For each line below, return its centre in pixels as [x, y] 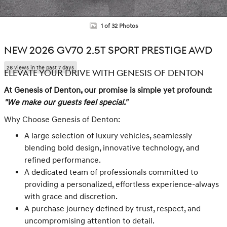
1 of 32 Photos [119, 26]
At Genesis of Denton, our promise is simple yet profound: [108, 90]
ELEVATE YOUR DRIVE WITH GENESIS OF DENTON [104, 73]
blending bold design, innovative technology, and [112, 148]
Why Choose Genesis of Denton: [62, 120]
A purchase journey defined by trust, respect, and [112, 209]
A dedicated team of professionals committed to [111, 173]
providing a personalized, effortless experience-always [122, 185]
